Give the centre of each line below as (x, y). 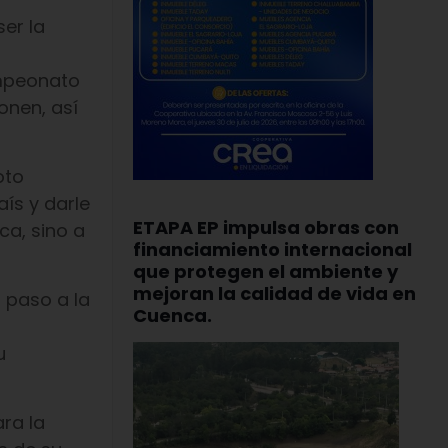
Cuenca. (172, 315)
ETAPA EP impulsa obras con (266, 227)
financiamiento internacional (272, 249)
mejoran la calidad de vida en (274, 293)
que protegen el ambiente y (265, 271)
